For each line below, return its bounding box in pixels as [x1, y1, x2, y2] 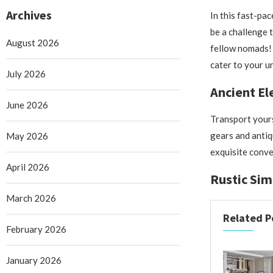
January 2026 [6, 254, 62, 266]
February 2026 [6, 223, 66, 235]
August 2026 [6, 37, 59, 48]
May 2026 [6, 130, 48, 141]
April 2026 [6, 161, 49, 172]
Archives [6, 7, 52, 23]
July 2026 [6, 68, 46, 79]
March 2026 [6, 192, 56, 204]
